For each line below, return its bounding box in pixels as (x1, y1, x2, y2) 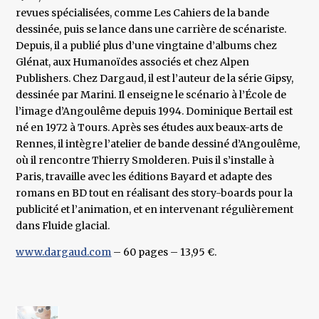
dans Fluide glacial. (16, 219, 110, 233)
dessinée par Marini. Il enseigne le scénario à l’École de (16, 88, 287, 102)
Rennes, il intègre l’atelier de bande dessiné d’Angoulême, (16, 137, 300, 151)
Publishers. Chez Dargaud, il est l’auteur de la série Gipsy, (16, 72, 294, 85)
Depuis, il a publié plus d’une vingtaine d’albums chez (16, 39, 278, 53)
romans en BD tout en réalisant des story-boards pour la (16, 187, 293, 200)
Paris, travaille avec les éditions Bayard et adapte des (16, 170, 273, 184)
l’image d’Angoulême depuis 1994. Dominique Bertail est (16, 105, 293, 118)
